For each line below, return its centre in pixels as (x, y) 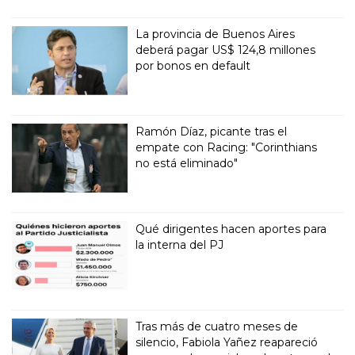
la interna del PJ (180, 245)
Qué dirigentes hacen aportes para (231, 229)
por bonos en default (193, 66)
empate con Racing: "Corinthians (227, 148)
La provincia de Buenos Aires (216, 34)
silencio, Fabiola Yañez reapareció (227, 342)
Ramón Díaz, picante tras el (212, 132)
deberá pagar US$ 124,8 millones (226, 50)
